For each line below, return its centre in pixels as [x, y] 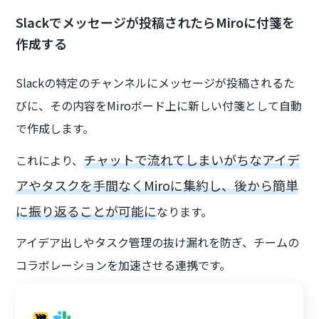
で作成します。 [55, 129]
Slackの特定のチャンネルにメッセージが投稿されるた [156, 83]
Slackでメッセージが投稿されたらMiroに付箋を [156, 22]
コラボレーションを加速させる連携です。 [124, 265]
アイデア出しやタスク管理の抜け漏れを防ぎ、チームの [158, 242]
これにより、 [50, 161]
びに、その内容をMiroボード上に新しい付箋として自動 [159, 106]
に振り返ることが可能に [87, 211]
